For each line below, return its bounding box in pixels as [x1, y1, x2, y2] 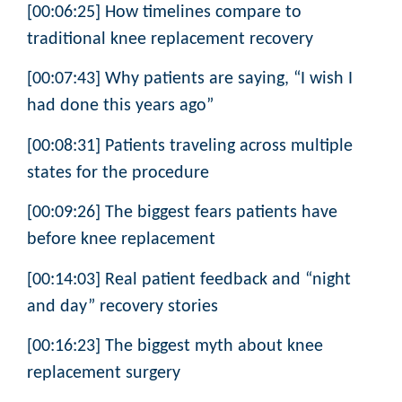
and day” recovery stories [27, 297, 218, 316]
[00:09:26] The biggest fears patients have [27, 204, 337, 223]
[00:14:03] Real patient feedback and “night [27, 270, 351, 289]
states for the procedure [27, 163, 209, 182]
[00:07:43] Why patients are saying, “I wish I [27, 70, 353, 89]
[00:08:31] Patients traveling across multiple [27, 136, 353, 155]
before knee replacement [27, 231, 215, 249]
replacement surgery [27, 364, 180, 383]
